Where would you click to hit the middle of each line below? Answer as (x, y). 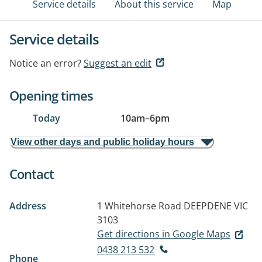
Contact (32, 174)
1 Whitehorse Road (139, 206)
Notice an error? (45, 63)
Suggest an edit (118, 63)
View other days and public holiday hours (102, 142)
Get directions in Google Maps (164, 234)
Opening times (51, 95)
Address (28, 206)
